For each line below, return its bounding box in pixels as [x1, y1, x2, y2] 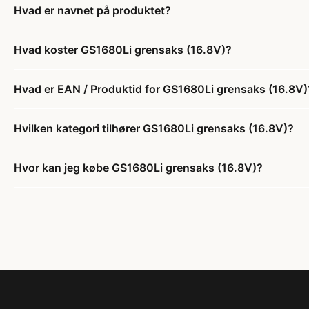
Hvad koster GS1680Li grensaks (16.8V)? [14, 42, 232, 57]
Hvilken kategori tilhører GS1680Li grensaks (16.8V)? [14, 121, 294, 135]
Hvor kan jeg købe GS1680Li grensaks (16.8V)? [14, 160, 263, 175]
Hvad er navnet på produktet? [14, 3, 171, 17]
